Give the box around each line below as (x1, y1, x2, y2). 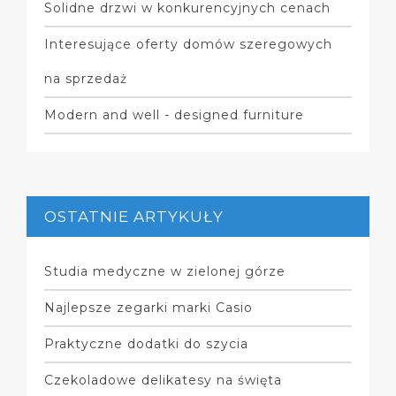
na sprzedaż (44, 71, 127, 87)
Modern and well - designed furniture (44, 107, 304, 123)
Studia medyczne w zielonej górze (44, 263, 286, 279)
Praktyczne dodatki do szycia (44, 336, 248, 352)
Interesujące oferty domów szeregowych (44, 36, 332, 52)
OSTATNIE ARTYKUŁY (44, 208, 224, 225)
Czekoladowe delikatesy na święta (44, 372, 282, 388)
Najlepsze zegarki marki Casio (44, 300, 253, 316)
